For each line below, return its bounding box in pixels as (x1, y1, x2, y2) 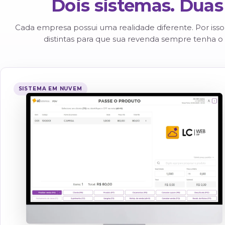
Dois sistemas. (60, 34, 211, 59)
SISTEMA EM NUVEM (22, 140, 97, 148)
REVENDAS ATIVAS (63, 17, 131, 24)
